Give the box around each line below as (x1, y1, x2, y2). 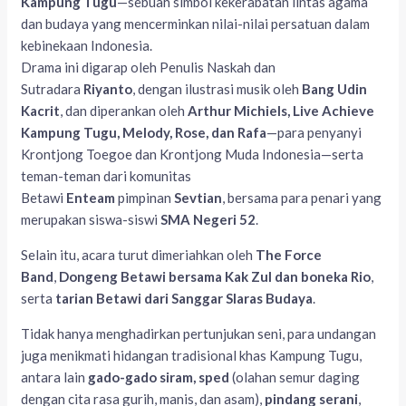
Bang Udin (302, 81, 368, 98)
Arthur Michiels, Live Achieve (188, 102, 375, 120)
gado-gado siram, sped (88, 369, 230, 386)
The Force (256, 246, 323, 264)
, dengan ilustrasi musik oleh (132, 81, 303, 98)
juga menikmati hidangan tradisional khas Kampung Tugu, (21, 347, 362, 364)
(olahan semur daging (229, 369, 361, 386)
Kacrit (21, 102, 61, 120)
